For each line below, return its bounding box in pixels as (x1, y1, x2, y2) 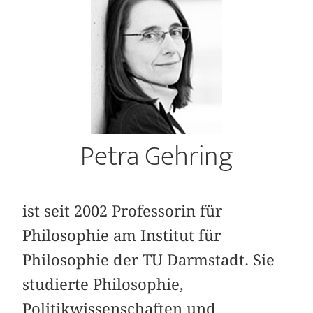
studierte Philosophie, (22, 275, 184, 294)
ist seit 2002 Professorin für (22, 202, 223, 221)
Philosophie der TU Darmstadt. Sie (22, 251, 275, 270)
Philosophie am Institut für (22, 226, 221, 245)
